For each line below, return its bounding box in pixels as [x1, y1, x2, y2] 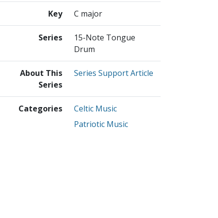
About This [20, 67, 62, 78]
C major [74, 8, 102, 19]
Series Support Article [74, 67, 153, 78]
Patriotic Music [74, 118, 128, 129]
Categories [18, 103, 62, 114]
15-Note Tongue [74, 32, 135, 43]
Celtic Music [74, 103, 117, 114]
